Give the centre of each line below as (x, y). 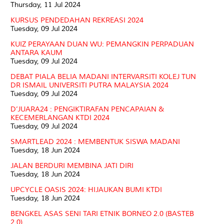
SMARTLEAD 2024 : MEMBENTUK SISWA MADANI (95, 141)
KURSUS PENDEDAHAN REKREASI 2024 (77, 20)
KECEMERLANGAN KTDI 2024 (60, 117)
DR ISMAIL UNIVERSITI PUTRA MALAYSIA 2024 (89, 85)
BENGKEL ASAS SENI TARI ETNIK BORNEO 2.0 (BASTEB (102, 213)
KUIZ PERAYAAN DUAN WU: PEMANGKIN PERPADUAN (102, 44)
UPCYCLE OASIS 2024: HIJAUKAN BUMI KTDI (86, 189)
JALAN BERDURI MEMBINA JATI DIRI (72, 165)
